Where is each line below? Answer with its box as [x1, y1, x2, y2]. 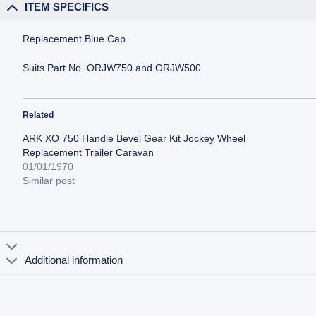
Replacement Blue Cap [23, 33, 126, 45]
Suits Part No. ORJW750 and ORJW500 [23, 61, 202, 73]
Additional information [25, 253, 123, 266]
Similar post [23, 174, 75, 186]
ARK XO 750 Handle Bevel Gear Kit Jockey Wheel [23, 132, 246, 144]
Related [23, 109, 54, 120]
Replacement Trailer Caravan [23, 146, 154, 158]
